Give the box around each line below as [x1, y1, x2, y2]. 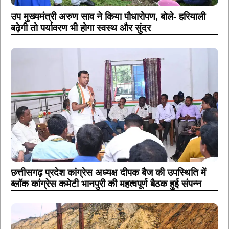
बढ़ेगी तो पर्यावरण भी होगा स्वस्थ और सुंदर [11, 22, 151, 33]
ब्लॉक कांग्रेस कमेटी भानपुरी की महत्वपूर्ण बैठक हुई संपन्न [11, 178, 201, 190]
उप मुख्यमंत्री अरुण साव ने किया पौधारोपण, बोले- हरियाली [11, 11, 205, 22]
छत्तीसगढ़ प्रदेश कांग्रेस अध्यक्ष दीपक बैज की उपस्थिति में [11, 167, 206, 178]
